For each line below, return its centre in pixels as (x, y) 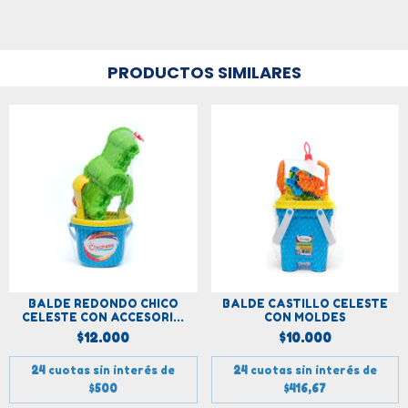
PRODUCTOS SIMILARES (204, 72)
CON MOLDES (305, 317)
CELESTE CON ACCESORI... (103, 317)
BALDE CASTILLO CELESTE (305, 304)
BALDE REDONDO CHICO (103, 304)
